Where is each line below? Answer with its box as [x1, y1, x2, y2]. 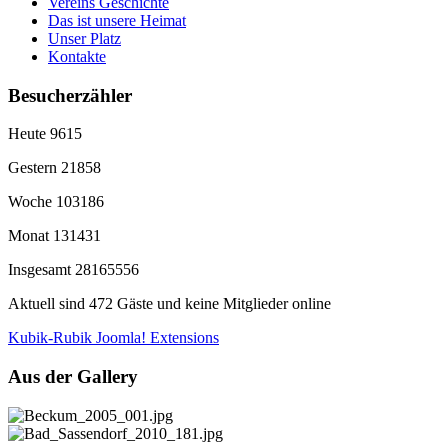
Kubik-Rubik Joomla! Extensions [8, 329, 219, 347]
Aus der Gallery [8, 365, 138, 387]
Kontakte [48, 47, 106, 65]
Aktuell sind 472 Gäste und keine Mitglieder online [8, 295, 331, 313]
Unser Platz [48, 29, 121, 47]
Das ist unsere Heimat [48, 11, 186, 29]
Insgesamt [8, 261, 75, 279]
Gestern [8, 159, 61, 177]
